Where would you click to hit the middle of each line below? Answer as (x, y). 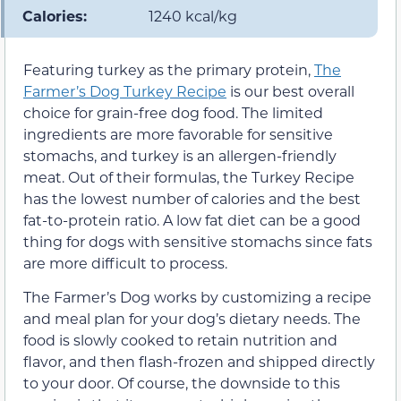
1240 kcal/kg (193, 16)
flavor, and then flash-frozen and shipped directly (199, 362)
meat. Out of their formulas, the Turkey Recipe (189, 177)
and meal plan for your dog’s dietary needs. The (192, 319)
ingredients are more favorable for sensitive (178, 134)
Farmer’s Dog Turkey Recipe (125, 91)
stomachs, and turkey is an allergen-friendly (180, 156)
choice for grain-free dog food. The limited (173, 113)
